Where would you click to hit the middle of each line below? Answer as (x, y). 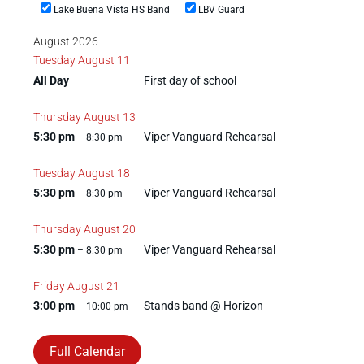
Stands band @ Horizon (203, 306)
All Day (51, 80)
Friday (49, 286)
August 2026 (65, 41)
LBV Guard (221, 10)
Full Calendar (87, 352)
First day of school (190, 80)
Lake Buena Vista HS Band (111, 10)
